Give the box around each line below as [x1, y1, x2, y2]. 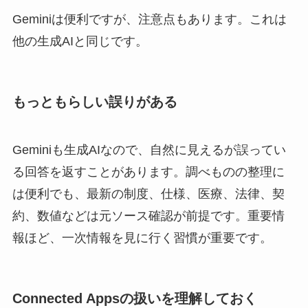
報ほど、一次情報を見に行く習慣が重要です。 [12, 230, 272, 245]
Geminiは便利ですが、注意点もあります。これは [12, 12, 287, 27]
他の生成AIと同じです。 [12, 34, 148, 49]
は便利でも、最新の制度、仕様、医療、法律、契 [12, 186, 285, 201]
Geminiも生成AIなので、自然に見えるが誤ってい [12, 142, 286, 157]
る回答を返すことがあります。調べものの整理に [12, 164, 285, 179]
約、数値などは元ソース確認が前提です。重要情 [12, 208, 285, 223]
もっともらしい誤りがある [12, 94, 177, 110]
